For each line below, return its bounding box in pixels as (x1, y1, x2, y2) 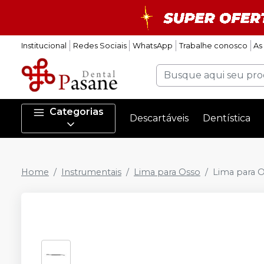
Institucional (21, 41, 67, 50)
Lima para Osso (134, 167, 200, 177)
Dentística (203, 113, 251, 124)
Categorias (49, 106, 104, 118)
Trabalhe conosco (179, 41, 247, 50)
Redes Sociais (72, 41, 127, 50)
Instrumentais (61, 167, 121, 177)
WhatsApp (133, 41, 173, 50)
